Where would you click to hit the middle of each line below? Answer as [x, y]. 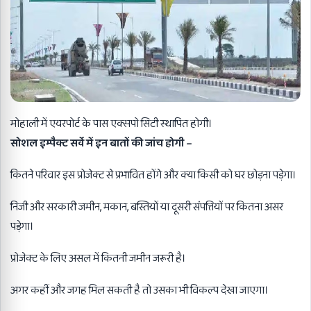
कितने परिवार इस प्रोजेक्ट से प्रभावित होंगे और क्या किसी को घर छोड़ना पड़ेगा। [153, 176]
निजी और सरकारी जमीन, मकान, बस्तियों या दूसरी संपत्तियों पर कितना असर [147, 208]
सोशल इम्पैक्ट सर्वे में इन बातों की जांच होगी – [101, 144]
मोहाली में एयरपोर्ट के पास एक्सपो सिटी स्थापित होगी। [111, 124]
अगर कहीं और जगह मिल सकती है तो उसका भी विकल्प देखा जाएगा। [140, 291]
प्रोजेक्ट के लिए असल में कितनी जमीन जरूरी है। [98, 259]
